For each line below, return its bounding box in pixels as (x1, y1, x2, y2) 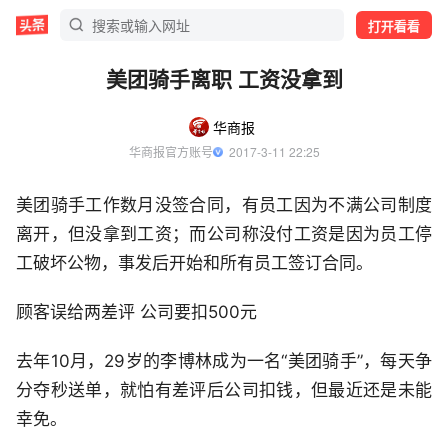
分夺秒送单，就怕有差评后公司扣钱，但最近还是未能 (16, 380, 432, 400)
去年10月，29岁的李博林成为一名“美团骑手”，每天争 (16, 351, 432, 371)
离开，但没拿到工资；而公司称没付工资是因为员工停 (16, 224, 432, 244)
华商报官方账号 (128, 143, 213, 160)
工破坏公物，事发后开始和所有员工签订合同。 (16, 253, 373, 273)
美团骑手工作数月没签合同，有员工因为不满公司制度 (16, 195, 432, 215)
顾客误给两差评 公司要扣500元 (16, 302, 257, 322)
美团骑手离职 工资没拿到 (105, 63, 343, 93)
